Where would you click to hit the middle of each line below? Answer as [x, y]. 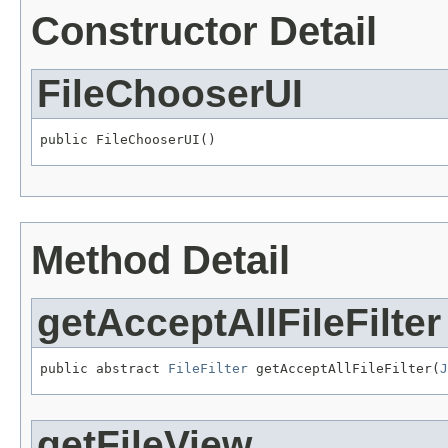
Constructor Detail [204, 31]
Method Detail [160, 259]
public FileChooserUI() [128, 140]
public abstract [104, 368]
